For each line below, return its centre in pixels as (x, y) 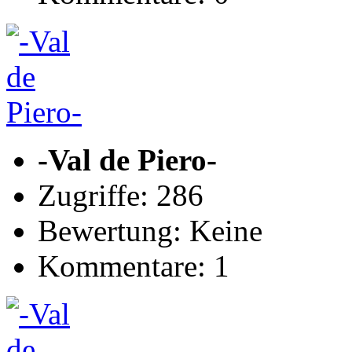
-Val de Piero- (127, 160)
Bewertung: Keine (150, 231)
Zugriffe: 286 (121, 195)
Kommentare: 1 (134, 266)
